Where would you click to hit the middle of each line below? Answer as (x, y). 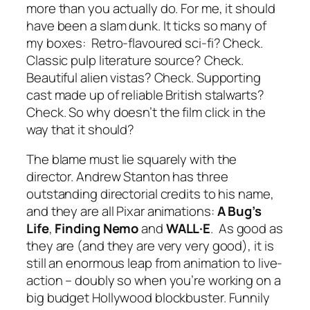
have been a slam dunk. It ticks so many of (146, 25)
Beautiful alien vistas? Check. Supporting (144, 77)
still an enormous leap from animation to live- (155, 263)
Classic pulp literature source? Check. (135, 60)
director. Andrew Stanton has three (127, 177)
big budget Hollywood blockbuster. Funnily (148, 298)
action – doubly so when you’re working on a (154, 281)
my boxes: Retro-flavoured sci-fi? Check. (145, 43)
